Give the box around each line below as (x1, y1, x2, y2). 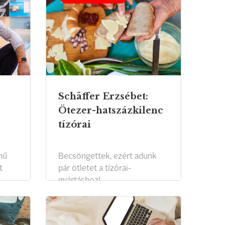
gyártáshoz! (58, 177, 100, 185)
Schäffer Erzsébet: (58, 91, 148, 102)
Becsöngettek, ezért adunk (58, 153, 157, 161)
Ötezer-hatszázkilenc (58, 105, 163, 116)
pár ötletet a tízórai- (58, 165, 131, 173)
